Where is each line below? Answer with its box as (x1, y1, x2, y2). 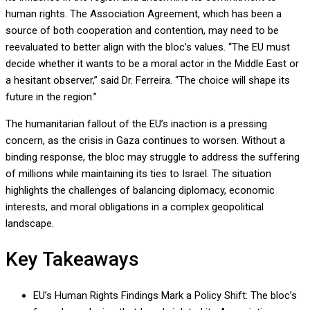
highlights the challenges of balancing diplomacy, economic (6, 183, 275, 197)
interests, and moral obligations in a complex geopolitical (6, 200, 264, 213)
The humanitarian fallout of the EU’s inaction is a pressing (6, 117, 267, 130)
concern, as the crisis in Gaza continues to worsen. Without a (6, 134, 285, 147)
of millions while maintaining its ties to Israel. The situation (6, 167, 271, 180)
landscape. (6, 217, 54, 230)
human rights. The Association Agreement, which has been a (6, 7, 282, 20)
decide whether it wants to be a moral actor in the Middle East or (6, 57, 299, 70)
